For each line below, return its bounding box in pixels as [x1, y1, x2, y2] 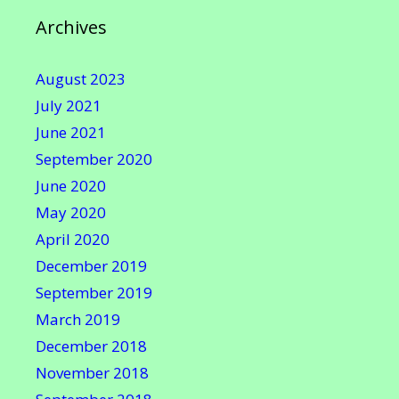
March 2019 [36, 309, 120, 330]
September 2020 [36, 149, 152, 169]
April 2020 [36, 229, 110, 249]
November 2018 [36, 362, 149, 383]
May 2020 [36, 202, 106, 223]
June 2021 [36, 122, 106, 142]
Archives [36, 15, 107, 39]
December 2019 [36, 256, 147, 276]
